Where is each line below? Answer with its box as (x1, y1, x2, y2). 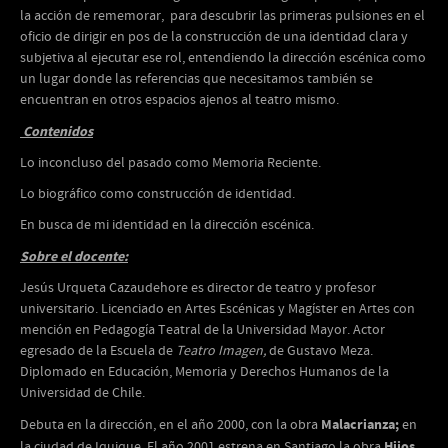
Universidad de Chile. (20, 384, 145, 402)
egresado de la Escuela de (20, 342, 176, 360)
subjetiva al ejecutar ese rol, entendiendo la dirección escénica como (20, 49, 426, 67)
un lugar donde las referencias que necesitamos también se (20, 70, 373, 88)
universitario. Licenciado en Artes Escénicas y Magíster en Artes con (20, 300, 415, 318)
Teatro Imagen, (176, 342, 266, 360)
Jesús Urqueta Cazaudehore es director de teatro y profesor (20, 279, 376, 297)
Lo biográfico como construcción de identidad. (20, 185, 295, 203)
